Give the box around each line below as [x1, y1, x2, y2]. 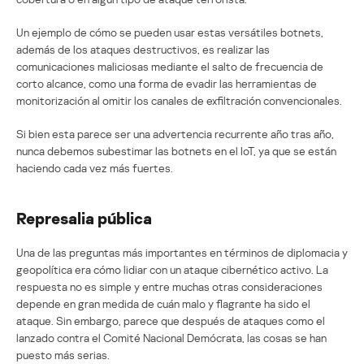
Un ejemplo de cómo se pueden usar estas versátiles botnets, [16, 24, 323, 39]
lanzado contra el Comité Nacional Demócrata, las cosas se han [16, 330, 327, 344]
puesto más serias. [16, 347, 110, 362]
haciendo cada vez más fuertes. [16, 160, 173, 175]
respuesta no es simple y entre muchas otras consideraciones [16, 279, 323, 293]
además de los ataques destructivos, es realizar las [16, 41, 270, 56]
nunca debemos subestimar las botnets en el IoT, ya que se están [16, 143, 336, 158]
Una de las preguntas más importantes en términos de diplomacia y [16, 245, 348, 259]
